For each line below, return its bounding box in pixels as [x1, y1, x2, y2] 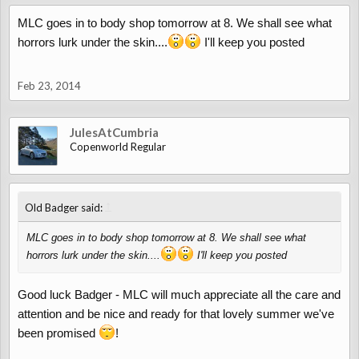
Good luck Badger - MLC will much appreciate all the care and [18, 288, 341, 301]
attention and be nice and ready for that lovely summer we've [18, 307, 334, 321]
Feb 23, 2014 [18, 79, 81, 92]
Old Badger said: [25, 201, 105, 214]
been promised [18, 326, 99, 340]
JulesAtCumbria [70, 125, 159, 139]
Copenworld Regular [70, 140, 166, 153]
